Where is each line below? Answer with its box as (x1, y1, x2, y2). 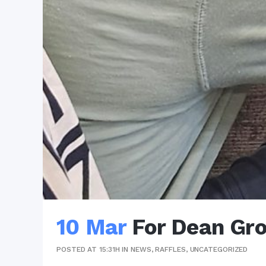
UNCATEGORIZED (189, 245, 248, 254)
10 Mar (56, 214, 126, 240)
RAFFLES (155, 245, 186, 254)
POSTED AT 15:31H (56, 245, 120, 254)
